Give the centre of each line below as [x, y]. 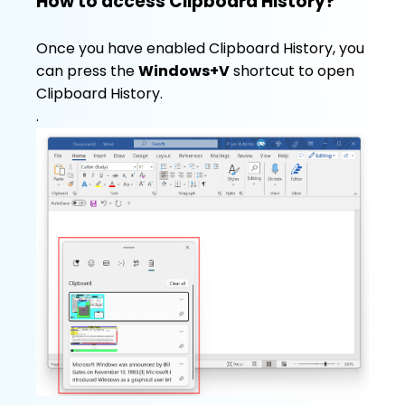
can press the [87, 71]
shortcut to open [292, 71]
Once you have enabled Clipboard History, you [200, 49]
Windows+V [184, 71]
